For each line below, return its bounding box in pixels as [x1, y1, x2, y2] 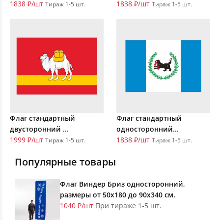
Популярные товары [15, 155, 116, 169]
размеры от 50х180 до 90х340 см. [60, 190, 175, 200]
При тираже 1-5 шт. [95, 201, 162, 211]
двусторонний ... [10, 124, 69, 134]
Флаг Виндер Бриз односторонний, [60, 179, 185, 189]
